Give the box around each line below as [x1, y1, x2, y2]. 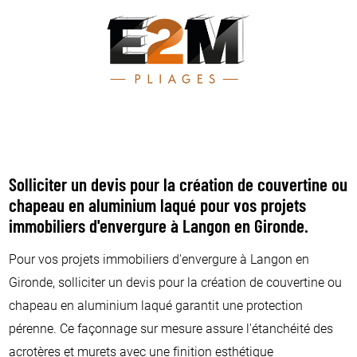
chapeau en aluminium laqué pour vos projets [9, 198, 307, 218]
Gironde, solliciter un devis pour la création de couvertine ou [9, 273, 343, 291]
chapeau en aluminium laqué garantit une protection [9, 296, 304, 314]
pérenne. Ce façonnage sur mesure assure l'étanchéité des [9, 320, 334, 337]
